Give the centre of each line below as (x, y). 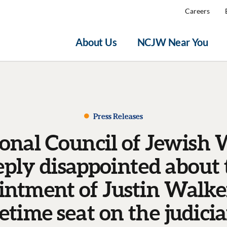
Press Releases (117, 116)
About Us (96, 42)
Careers (197, 11)
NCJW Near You (173, 42)
